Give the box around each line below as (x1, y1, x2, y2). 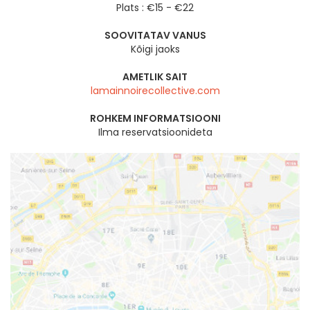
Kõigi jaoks (130, 42, 180, 56)
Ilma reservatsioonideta (98, 125, 212, 139)
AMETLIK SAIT (122, 69, 188, 84)
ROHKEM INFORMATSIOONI (89, 111, 221, 125)
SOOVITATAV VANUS (104, 28, 206, 42)
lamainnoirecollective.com (90, 83, 220, 98)
